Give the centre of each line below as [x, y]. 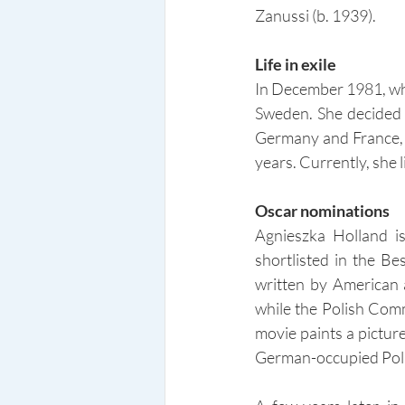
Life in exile [296, 64]
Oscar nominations [322, 210]
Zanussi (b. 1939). [316, 15]
